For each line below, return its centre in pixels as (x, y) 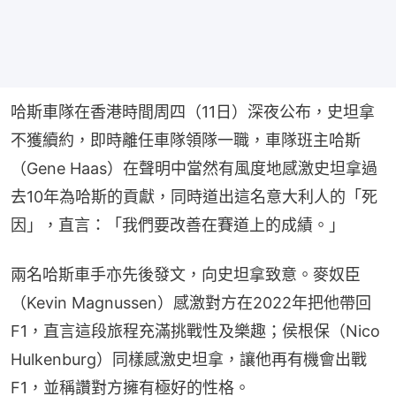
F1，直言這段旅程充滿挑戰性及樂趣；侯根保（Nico (195, 331)
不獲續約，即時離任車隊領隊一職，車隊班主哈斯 (186, 140)
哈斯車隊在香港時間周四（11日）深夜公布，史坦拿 (193, 111)
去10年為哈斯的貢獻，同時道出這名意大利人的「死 (194, 196)
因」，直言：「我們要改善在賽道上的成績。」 (178, 225)
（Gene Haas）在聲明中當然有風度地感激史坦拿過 (194, 168)
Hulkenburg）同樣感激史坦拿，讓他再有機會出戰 (189, 359)
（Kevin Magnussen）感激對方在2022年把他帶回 (191, 302)
